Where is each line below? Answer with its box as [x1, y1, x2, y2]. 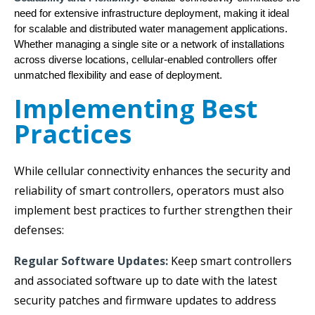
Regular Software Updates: [14, 252, 168, 269]
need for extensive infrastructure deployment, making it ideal [14, 7, 289, 19]
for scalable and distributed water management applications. [14, 22, 288, 34]
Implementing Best [14, 91, 257, 126]
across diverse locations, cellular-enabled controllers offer [14, 53, 277, 65]
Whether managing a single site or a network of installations [14, 38, 285, 50]
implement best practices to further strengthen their [14, 202, 292, 218]
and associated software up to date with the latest [14, 272, 277, 288]
